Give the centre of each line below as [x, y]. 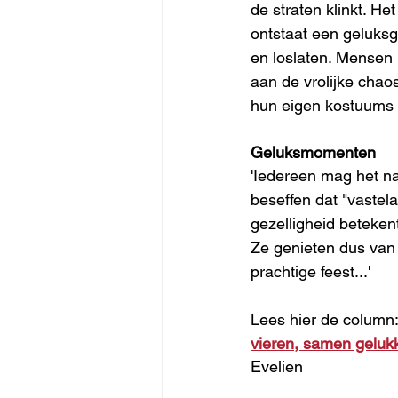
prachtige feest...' [310, 271]
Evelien [277, 366]
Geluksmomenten [313, 152]
